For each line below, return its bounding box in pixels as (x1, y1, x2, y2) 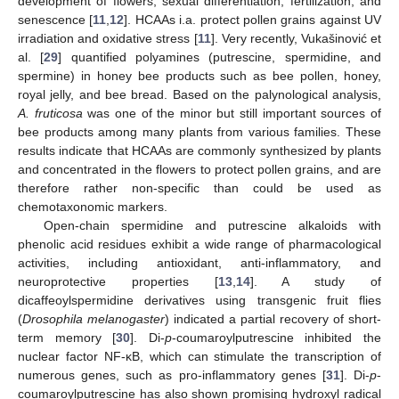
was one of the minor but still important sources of (82, 105, 382, 120)
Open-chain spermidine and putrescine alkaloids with (43, 217, 381, 232)
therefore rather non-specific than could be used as (18, 180, 381, 195)
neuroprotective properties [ (18, 273, 218, 289)
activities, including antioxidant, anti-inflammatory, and (18, 255, 381, 270)
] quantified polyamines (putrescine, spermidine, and (58, 49, 382, 64)
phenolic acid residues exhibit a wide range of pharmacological (18, 236, 381, 251)
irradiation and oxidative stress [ (18, 30, 198, 45)
